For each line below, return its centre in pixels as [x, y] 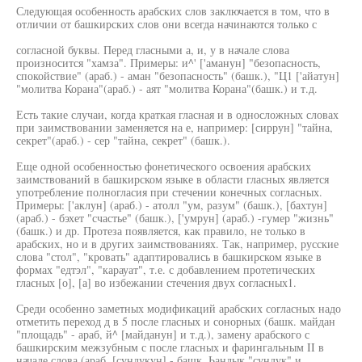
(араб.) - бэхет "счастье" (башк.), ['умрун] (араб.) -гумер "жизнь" [175, 218]
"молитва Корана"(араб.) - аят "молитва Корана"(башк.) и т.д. [167, 88]
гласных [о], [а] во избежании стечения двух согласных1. [156, 282]
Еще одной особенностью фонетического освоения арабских [164, 166]
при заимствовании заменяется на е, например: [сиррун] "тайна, [175, 127]
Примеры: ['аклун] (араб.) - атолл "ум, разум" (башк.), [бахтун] [172, 205]
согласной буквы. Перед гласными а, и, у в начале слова [153, 50]
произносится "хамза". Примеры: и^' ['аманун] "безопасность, [168, 63]
